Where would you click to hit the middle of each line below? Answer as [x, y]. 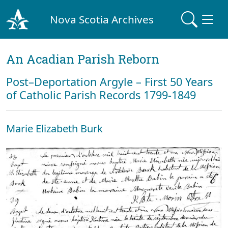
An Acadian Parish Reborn [83, 59]
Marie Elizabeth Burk [54, 129]
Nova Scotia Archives [102, 19]
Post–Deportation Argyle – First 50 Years [109, 82]
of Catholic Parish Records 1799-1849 [101, 95]
